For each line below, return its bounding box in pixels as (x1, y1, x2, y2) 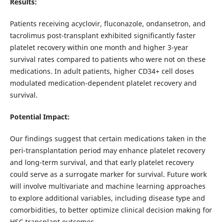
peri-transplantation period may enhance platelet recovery (9, 146, 205, 156)
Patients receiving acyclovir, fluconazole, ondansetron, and (9, 19, 206, 29)
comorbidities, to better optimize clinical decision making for (9, 205, 212, 215)
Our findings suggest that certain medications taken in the (9, 134, 206, 144)
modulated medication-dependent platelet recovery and (9, 78, 197, 88)
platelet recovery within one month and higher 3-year (9, 43, 188, 53)
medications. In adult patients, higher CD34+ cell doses (9, 66, 194, 76)
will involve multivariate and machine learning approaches (9, 181, 206, 191)
